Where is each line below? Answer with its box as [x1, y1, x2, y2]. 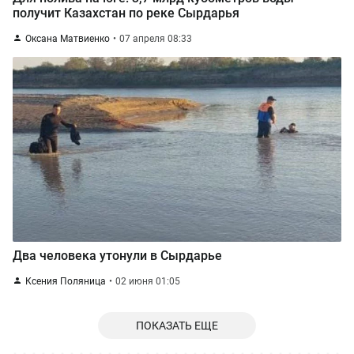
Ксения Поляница [25, 276, 106, 287]
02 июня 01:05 [115, 276, 180, 287]
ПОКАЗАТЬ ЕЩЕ [136, 319, 218, 332]
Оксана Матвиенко [25, 33, 110, 44]
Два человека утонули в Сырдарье [13, 248, 222, 263]
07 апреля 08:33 [119, 33, 192, 44]
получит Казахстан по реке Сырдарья [13, 6, 239, 21]
